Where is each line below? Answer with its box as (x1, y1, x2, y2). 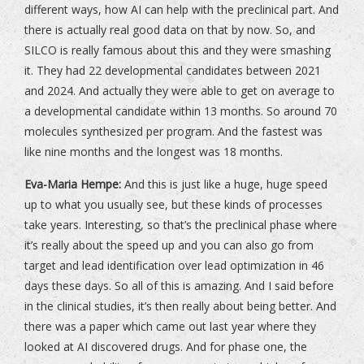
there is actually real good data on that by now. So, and (24, 22, 315, 38)
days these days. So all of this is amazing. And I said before (24, 278, 334, 294)
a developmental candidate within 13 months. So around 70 (24, 103, 337, 119)
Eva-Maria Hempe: (24, 176, 121, 193)
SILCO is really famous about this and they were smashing (24, 42, 331, 58)
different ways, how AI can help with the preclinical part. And (24, 2, 339, 18)
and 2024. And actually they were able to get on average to (24, 83, 335, 99)
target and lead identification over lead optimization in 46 (24, 258, 324, 274)
